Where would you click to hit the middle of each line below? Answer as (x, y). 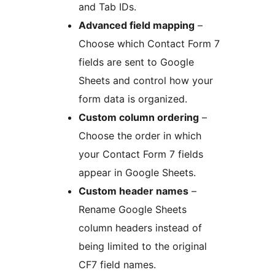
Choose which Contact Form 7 (149, 44)
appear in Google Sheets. (137, 173)
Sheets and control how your (146, 81)
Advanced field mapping (137, 25)
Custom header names (134, 191)
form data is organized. (133, 99)
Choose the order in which (140, 136)
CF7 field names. (117, 265)
